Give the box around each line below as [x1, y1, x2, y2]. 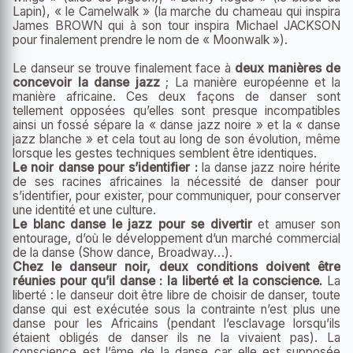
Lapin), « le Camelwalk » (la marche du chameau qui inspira [13, 3, 340, 19]
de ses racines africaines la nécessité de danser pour [13, 173, 340, 189]
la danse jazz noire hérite [197, 159, 340, 175]
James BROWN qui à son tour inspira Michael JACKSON [13, 17, 340, 33]
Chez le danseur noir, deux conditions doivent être [13, 258, 340, 274]
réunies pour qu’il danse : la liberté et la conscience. [13, 273, 323, 288]
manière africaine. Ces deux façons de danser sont [13, 88, 340, 104]
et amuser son [251, 216, 340, 232]
